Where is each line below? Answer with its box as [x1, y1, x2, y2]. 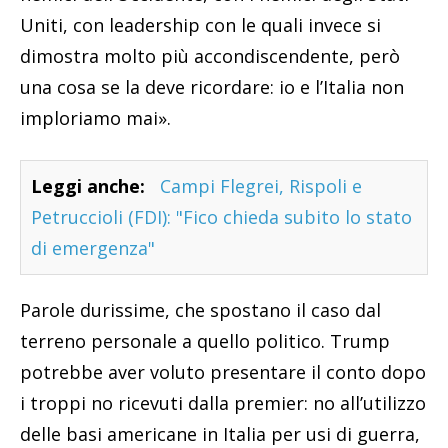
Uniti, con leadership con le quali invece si [20, 13, 381, 38]
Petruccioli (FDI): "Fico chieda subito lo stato [31, 205, 412, 230]
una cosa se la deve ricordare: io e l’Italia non [20, 75, 404, 100]
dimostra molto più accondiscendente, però [20, 44, 400, 69]
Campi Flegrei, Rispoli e [160, 174, 362, 199]
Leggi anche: [31, 174, 145, 199]
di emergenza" [31, 236, 155, 261]
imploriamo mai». [20, 106, 171, 131]
